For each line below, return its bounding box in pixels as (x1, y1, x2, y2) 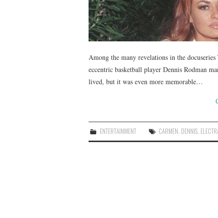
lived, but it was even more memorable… (89, 76, 203, 86)
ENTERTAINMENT (100, 126, 137, 136)
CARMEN (159, 126, 179, 136)
